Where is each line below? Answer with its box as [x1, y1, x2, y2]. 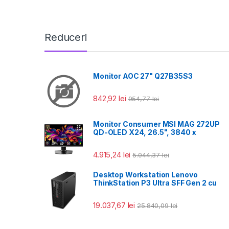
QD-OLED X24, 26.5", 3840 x [93, 127, 196, 136]
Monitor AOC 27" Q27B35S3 [93, 71, 193, 80]
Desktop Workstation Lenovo [93, 170, 198, 179]
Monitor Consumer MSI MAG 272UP [93, 119, 220, 128]
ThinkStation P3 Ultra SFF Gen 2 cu [93, 178, 217, 187]
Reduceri [44, 31, 87, 43]
